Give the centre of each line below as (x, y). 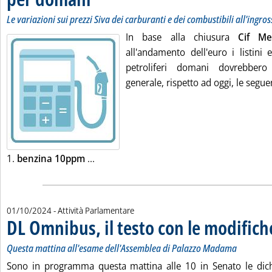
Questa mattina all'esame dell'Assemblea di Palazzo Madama (122, 248)
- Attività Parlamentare (94, 210)
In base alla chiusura (182, 37)
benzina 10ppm (51, 158)
